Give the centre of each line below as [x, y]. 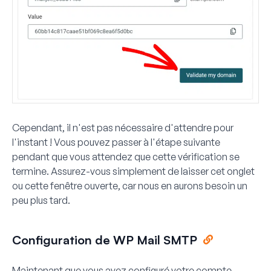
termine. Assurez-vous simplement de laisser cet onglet [133, 171]
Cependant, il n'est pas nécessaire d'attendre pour [123, 127]
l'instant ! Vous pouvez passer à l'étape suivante [116, 142]
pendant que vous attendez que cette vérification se [126, 156]
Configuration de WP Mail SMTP [105, 240]
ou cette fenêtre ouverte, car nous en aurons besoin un [130, 185]
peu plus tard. [41, 200]
